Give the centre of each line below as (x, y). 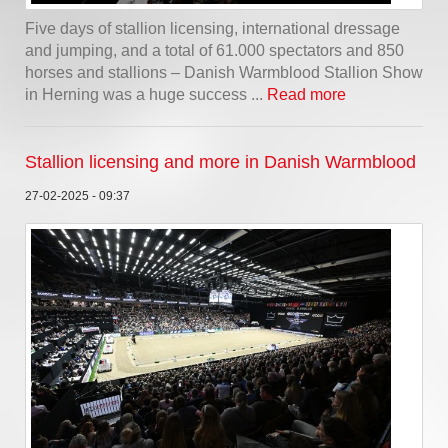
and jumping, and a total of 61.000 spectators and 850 (214, 50)
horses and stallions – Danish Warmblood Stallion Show (224, 72)
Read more (306, 94)
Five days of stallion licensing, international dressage (212, 28)
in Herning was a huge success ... (146, 94)
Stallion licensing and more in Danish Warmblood (220, 162)
